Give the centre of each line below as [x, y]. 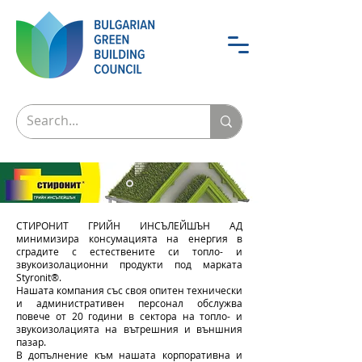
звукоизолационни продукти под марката [129, 264]
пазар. [31, 342]
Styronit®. [39, 277]
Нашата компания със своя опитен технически [129, 290]
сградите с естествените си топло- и [129, 251]
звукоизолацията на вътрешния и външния [129, 329]
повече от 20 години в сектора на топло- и [129, 316]
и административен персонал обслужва [129, 303]
